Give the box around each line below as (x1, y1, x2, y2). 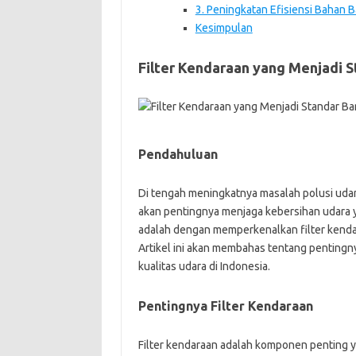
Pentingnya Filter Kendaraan (137, 298, 313, 313)
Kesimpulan (195, 21, 253, 34)
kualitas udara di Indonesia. (137, 259, 270, 273)
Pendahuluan (137, 146, 218, 161)
